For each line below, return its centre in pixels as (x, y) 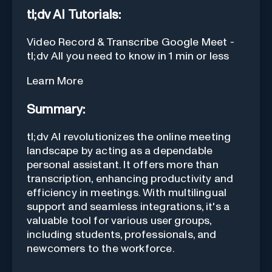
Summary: (56, 110)
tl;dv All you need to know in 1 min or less (128, 57)
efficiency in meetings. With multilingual (127, 193)
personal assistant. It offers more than (123, 165)
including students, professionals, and (122, 235)
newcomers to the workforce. (101, 249)
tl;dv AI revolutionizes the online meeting (129, 138)
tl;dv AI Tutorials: (74, 15)
